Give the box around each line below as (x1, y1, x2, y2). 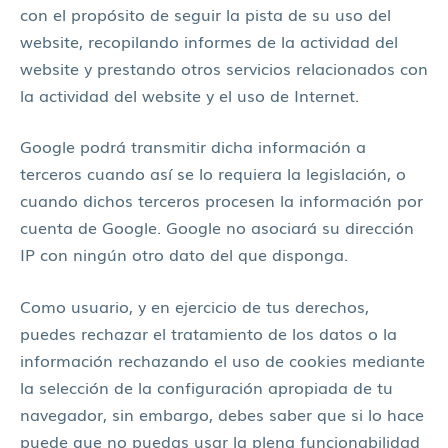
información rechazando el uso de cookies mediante (20, 348, 425, 372)
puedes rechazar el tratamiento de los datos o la (20, 321, 397, 345)
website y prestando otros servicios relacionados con (20, 55, 428, 80)
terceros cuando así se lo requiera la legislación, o (20, 161, 406, 186)
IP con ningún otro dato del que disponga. (20, 242, 348, 267)
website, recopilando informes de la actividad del (20, 28, 398, 53)
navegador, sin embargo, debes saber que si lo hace (20, 402, 424, 426)
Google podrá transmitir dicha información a (20, 134, 366, 159)
